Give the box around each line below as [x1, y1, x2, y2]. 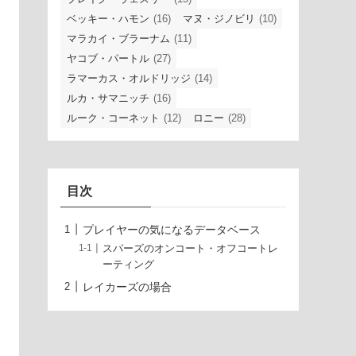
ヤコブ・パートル [67, 52, 149, 64]
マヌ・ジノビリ [183, 12, 255, 25]
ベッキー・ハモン [67, 12, 149, 25]
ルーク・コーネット [67, 111, 160, 124]
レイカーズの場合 [83, 280, 172, 293]
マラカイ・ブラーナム [67, 32, 170, 44]
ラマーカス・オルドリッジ [67, 72, 191, 84]
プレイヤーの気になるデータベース [83, 222, 261, 236]
